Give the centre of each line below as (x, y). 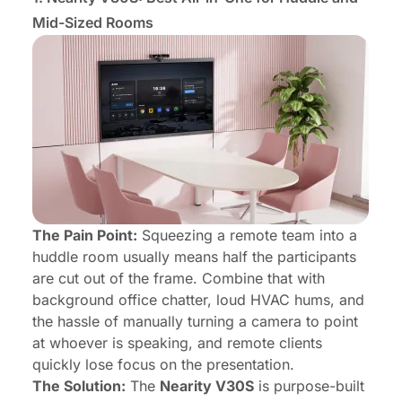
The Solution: (79, 386)
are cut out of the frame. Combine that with (179, 279)
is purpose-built (309, 386)
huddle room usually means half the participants (194, 257)
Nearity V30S (207, 386)
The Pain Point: (85, 236)
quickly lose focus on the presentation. (163, 365)
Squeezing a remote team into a (247, 236)
